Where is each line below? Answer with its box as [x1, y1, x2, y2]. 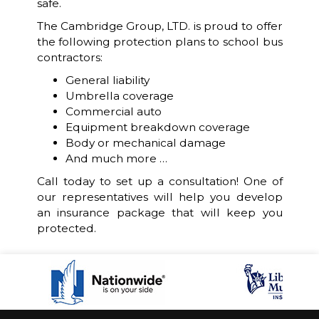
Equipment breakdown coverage [65, 120, 250, 134]
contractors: [36, 51, 103, 64]
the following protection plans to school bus [36, 35, 283, 48]
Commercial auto [65, 105, 162, 118]
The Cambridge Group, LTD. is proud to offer [36, 19, 283, 33]
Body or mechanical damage [65, 136, 226, 150]
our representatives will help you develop [36, 190, 283, 204]
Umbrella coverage [65, 89, 174, 103]
